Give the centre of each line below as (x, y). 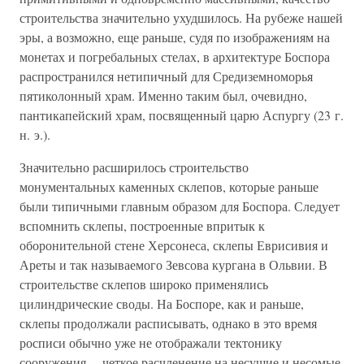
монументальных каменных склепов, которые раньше (169, 187)
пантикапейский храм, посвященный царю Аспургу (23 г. (182, 115)
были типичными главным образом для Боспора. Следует (180, 206)
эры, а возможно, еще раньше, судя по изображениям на (175, 37)
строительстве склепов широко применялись (144, 284)
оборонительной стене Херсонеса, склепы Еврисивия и (174, 245)
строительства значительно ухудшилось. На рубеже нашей (181, 18)
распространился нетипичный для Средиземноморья (166, 76)
